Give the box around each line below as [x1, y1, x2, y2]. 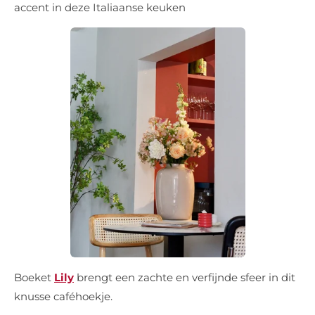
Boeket [14, 271, 54, 285]
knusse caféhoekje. [14, 290, 112, 304]
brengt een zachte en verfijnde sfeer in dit [74, 271, 295, 285]
